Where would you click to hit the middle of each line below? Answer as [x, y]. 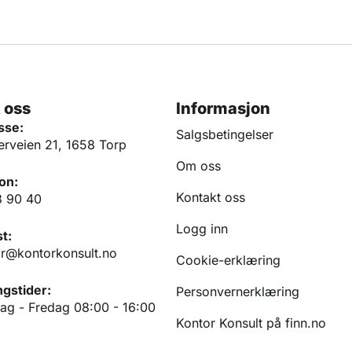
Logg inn [202, 228]
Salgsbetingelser [225, 134]
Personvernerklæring [238, 291]
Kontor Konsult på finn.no [251, 323]
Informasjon [223, 108]
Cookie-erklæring [228, 260]
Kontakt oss [211, 197]
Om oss [198, 165]
